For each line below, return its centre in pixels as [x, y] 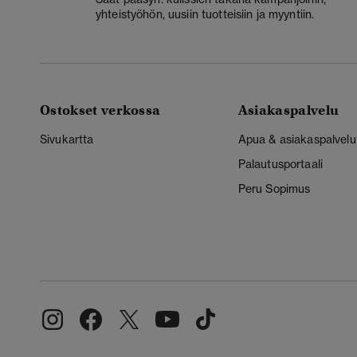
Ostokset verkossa [100, 111]
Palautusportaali [280, 164]
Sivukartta [67, 139]
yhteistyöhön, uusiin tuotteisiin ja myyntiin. [205, 14]
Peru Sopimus [274, 189]
